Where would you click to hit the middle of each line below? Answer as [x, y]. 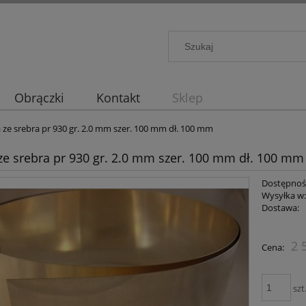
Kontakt [118, 98]
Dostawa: [281, 208]
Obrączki [39, 98]
